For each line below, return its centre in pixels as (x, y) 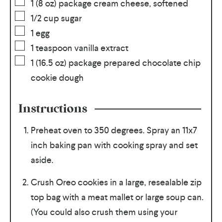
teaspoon (54, 48)
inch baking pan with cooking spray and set (114, 145)
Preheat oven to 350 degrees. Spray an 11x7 (114, 130)
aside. (42, 160)
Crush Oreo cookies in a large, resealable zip (116, 182)
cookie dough (57, 77)
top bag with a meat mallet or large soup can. (117, 197)
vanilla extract (101, 48)
